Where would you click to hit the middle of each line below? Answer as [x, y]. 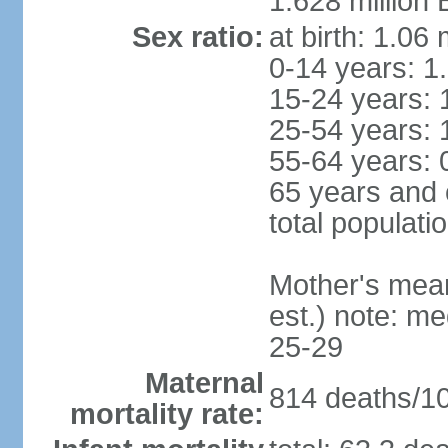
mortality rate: [166, 414]
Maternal [204, 383]
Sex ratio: [197, 37]
